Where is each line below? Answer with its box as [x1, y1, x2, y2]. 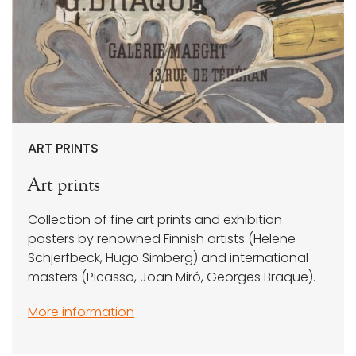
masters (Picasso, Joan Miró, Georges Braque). [28, 268, 315, 287]
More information [28, 303, 134, 322]
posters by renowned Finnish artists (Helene [28, 230, 296, 249]
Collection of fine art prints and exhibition [28, 211, 282, 230]
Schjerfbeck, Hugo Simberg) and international [28, 249, 308, 268]
